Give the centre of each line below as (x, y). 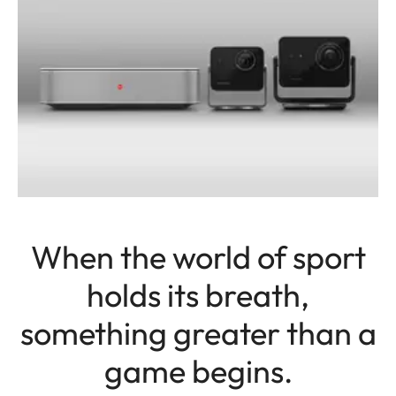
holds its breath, (198, 295)
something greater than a (198, 333)
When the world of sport (198, 257)
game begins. (198, 371)
